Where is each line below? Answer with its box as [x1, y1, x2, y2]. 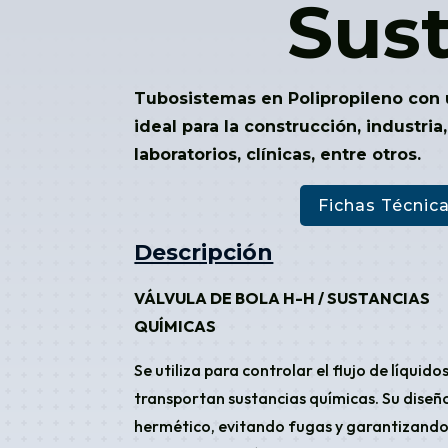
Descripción [134, 238, 274, 266]
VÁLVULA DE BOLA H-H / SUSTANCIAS [134, 287, 431, 308]
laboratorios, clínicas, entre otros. [134, 145, 422, 164]
